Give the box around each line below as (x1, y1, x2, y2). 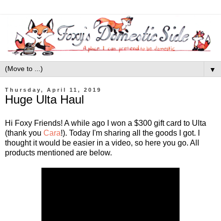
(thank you (5, 128, 43, 137)
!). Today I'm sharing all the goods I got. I (61, 128, 200, 137)
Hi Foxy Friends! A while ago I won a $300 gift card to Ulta (5, 118, 206, 127)
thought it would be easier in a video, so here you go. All (5, 138, 199, 147)
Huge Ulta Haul (5, 93, 84, 106)
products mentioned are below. (5, 148, 112, 157)
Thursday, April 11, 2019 (5, 87, 102, 93)
